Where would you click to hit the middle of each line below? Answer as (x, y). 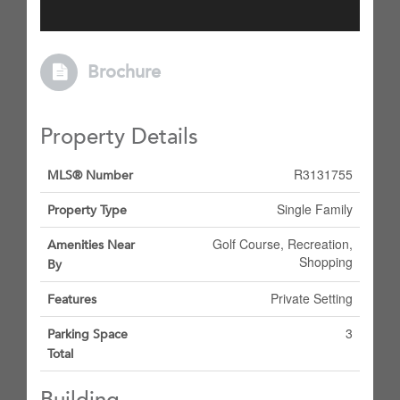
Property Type (87, 210)
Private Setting (312, 298)
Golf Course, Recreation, (283, 244)
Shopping (326, 262)
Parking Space (87, 334)
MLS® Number (90, 175)
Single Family (315, 209)
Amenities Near (91, 245)
